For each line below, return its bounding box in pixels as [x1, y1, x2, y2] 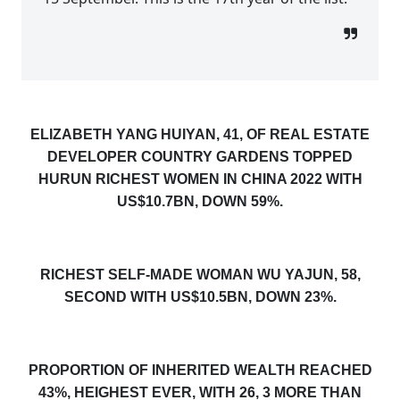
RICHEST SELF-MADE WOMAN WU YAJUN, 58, [39, 267, 361, 283]
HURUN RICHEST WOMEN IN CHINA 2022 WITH [37, 171, 362, 187]
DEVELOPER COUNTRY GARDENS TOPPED [47, 149, 353, 165]
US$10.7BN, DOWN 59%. [117, 194, 283, 210]
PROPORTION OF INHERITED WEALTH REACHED [28, 362, 372, 379]
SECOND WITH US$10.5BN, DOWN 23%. [63, 289, 337, 305]
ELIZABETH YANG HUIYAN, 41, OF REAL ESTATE [30, 127, 370, 143]
